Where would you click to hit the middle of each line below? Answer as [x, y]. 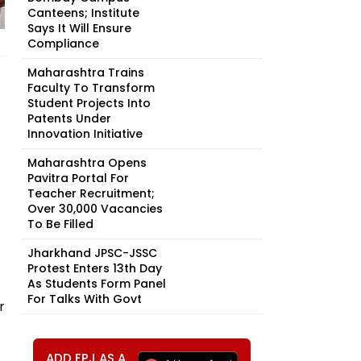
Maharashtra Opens [87, 163]
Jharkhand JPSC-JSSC [92, 253]
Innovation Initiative [85, 134]
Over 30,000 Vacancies [95, 209]
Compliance [63, 44]
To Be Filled [60, 224]
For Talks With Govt [85, 299]
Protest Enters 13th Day [95, 268]
